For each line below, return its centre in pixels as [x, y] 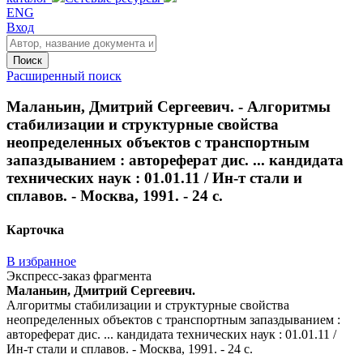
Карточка [35, 229]
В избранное [41, 261]
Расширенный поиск [64, 75]
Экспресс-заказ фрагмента [79, 275]
